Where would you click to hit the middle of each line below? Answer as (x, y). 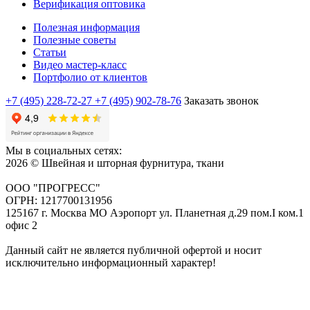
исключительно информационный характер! (111, 262)
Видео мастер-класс (80, 64)
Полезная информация (86, 27)
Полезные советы (75, 39)
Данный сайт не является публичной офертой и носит (134, 250)
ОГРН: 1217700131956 (59, 200)
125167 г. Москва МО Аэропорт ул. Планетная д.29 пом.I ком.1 (155, 212)
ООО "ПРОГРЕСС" (53, 188)
